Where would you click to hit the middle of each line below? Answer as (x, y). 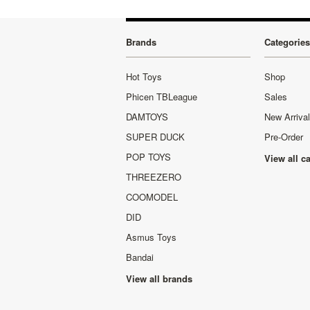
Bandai (140, 257)
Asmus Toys (151, 237)
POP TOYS (148, 156)
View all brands (159, 278)
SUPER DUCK (155, 136)
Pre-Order (284, 136)
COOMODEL (152, 197)
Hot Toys (144, 76)
